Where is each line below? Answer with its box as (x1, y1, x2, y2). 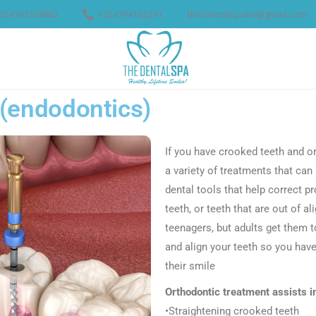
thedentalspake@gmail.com (188, 7, 307, 20)
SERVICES (47, 53, 102, 64)
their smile (165, 260, 215, 272)
